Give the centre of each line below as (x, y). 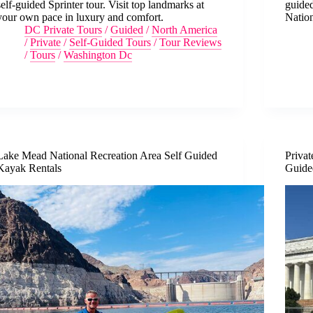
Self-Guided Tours (110, 42)
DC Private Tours (64, 29)
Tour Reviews (191, 42)
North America (185, 29)
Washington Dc (98, 54)
